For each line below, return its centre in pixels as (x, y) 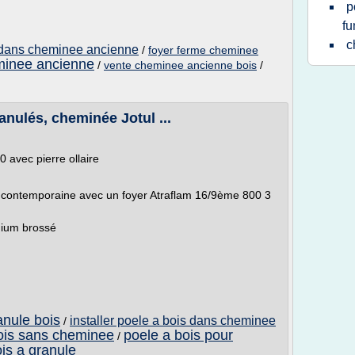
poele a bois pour (178, 335)
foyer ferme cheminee (203, 50)
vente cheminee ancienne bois (180, 65)
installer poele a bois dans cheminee (173, 321)
